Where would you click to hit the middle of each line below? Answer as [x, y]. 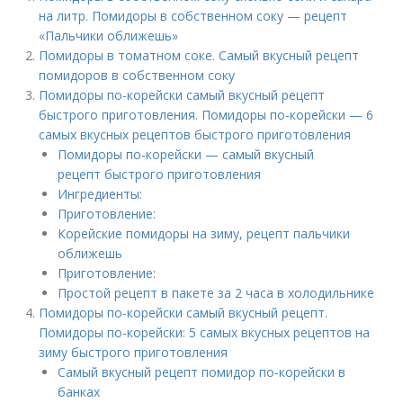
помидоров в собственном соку [137, 75]
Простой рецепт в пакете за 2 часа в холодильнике [216, 293]
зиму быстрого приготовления [134, 352]
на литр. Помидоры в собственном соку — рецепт [193, 16]
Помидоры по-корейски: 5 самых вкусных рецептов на [205, 332]
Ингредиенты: [100, 194]
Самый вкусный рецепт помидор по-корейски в [202, 372]
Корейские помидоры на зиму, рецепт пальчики [204, 233]
